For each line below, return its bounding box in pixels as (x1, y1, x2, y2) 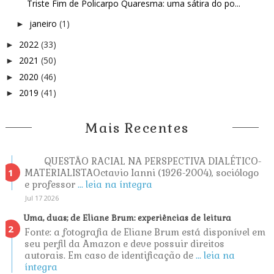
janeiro (29, 18, 59, 30)
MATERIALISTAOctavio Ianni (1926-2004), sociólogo (24, 166, 259, 179)
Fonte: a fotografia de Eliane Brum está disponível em (24, 226, 265, 238)
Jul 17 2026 (24, 193, 59, 202)
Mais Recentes (85, 119, 189, 136)
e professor (24, 178, 78, 190)
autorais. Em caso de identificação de (24, 249, 196, 261)
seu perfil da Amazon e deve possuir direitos (24, 237, 224, 250)
